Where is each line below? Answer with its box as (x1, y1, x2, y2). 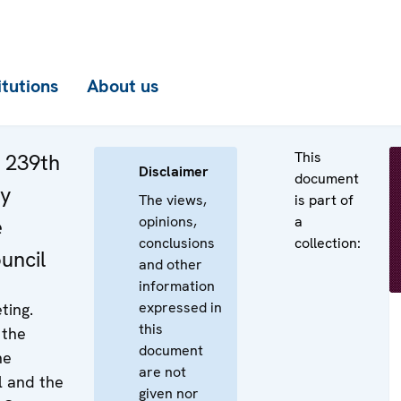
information (139, 277, 215, 295)
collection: (294, 234, 361, 252)
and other (139, 255, 202, 274)
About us (87, 74, 158, 98)
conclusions (139, 234, 215, 252)
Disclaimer (139, 162, 209, 181)
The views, (139, 191, 207, 209)
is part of (294, 191, 354, 209)
